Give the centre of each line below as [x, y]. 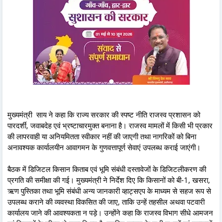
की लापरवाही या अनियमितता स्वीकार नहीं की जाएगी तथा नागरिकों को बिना [102, 136]
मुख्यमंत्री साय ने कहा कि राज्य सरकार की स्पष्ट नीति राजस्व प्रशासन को [104, 114]
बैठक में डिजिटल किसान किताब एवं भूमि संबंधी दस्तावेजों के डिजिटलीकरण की [107, 169]
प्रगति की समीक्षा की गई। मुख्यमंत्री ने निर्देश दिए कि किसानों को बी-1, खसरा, [109, 180]
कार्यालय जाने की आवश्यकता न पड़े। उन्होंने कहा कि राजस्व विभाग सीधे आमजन [110, 212]
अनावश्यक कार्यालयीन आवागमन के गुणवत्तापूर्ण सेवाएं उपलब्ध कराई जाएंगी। [104, 147]
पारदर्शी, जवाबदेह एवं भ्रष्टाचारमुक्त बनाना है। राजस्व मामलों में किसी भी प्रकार [110, 125]
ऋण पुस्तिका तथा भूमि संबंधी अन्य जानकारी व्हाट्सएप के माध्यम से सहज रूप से [109, 191]
